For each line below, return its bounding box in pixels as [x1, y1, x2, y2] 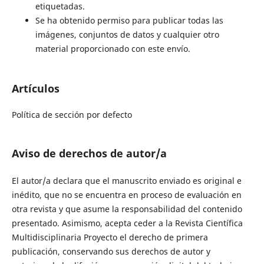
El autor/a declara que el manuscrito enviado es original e [11, 175, 242, 187]
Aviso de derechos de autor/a [11, 146, 167, 161]
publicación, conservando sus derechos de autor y [11, 246, 210, 258]
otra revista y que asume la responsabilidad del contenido [11, 203, 242, 215]
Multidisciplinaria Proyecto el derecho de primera [11, 232, 208, 243]
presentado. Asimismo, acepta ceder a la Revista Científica [11, 217, 243, 229]
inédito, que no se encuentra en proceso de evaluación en [11, 189, 242, 201]
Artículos [11, 81, 60, 96]
